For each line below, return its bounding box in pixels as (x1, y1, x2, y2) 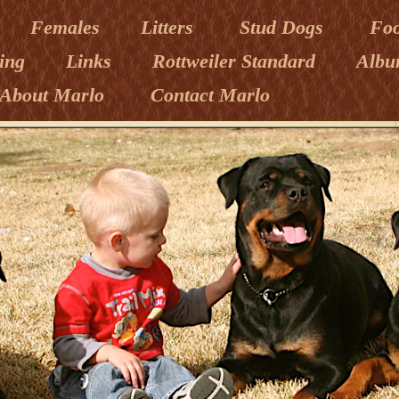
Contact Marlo (151, 84, 270, 106)
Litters (141, 16, 204, 38)
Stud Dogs (240, 16, 334, 38)
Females (30, 16, 105, 38)
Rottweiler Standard (152, 50, 321, 72)
